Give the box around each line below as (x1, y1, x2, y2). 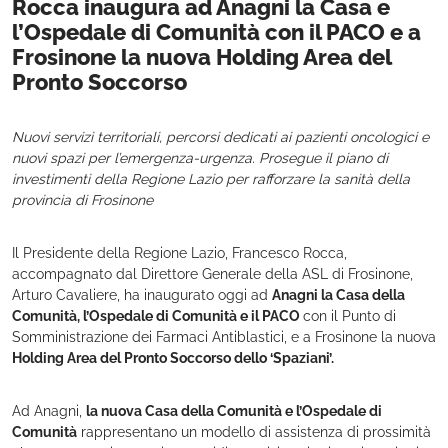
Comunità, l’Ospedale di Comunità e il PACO (12, 308, 303, 324)
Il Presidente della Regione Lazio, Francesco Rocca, (12, 245, 347, 261)
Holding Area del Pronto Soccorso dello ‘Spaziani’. (12, 350, 334, 366)
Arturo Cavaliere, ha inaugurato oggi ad (12, 287, 272, 303)
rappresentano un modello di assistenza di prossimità (77, 424, 431, 440)
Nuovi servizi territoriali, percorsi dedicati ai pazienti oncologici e (12, 129, 429, 145)
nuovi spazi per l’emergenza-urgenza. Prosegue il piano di (12, 150, 388, 166)
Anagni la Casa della (272, 287, 405, 303)
